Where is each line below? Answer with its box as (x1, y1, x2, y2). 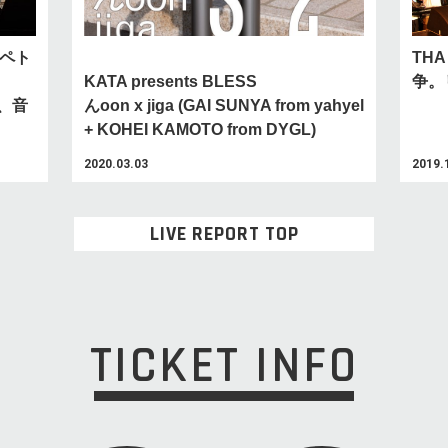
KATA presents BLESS (84, 73, 257, 91)
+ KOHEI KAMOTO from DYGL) (84, 121, 316, 139)
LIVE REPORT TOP (149, 221, 299, 248)
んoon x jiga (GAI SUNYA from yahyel (84, 97, 364, 115)
